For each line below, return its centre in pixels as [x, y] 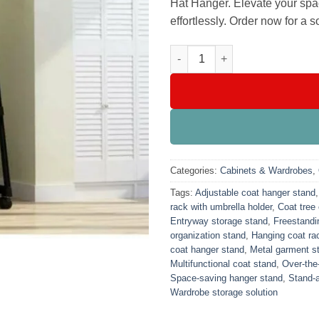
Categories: [195, 170]
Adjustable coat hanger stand [255, 192]
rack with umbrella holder [221, 206]
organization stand [208, 235]
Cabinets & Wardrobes [266, 170]
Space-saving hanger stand [226, 278]
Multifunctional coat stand [223, 263]
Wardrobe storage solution [224, 292]
